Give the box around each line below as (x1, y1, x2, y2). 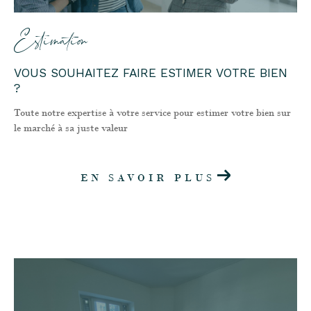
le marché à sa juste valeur (14, 121, 128, 134)
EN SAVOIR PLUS (80, 171, 215, 184)
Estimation (14, 24, 87, 60)
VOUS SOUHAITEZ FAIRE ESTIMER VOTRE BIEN (14, 66, 287, 81)
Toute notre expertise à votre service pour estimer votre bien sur (14, 106, 291, 119)
